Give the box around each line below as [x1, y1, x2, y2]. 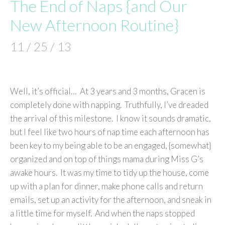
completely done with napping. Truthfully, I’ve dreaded [10, 99, 208, 110]
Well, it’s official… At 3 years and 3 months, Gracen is [10, 86, 205, 97]
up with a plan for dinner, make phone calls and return [10, 181, 203, 192]
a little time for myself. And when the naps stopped [10, 208, 195, 219]
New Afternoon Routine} [10, 15, 179, 35]
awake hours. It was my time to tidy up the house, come [10, 167, 209, 178]
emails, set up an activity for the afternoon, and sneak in [10, 194, 211, 205]
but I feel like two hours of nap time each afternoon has [10, 127, 209, 138]
